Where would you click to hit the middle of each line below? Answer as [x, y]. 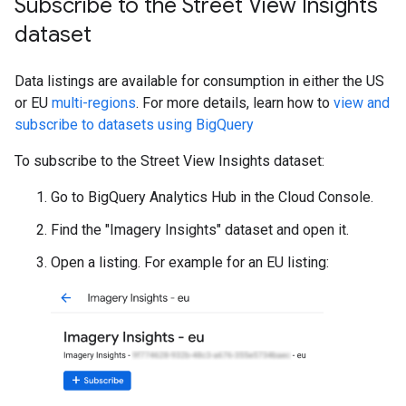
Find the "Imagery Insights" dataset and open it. [200, 230]
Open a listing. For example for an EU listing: [190, 262]
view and [362, 103]
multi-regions [94, 103]
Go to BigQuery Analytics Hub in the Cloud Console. [212, 197]
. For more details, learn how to [235, 103]
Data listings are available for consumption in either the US [199, 81]
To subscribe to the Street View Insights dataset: [169, 161]
